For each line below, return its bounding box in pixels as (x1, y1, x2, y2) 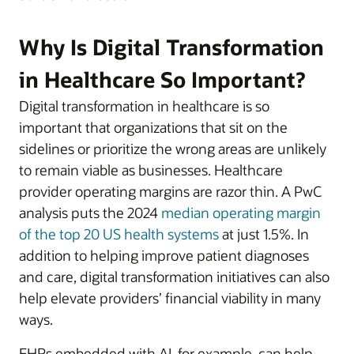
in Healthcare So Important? (19, 65, 305, 93)
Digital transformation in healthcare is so (19, 96, 269, 115)
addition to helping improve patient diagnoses (19, 245, 309, 265)
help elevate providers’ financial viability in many (19, 288, 321, 307)
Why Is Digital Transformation (19, 32, 324, 61)
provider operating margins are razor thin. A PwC (19, 181, 322, 201)
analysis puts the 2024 (19, 202, 161, 222)
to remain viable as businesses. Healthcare (19, 160, 283, 179)
